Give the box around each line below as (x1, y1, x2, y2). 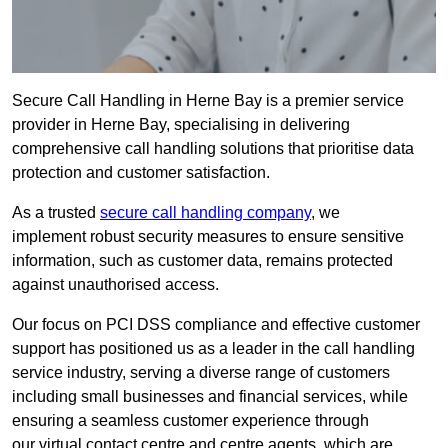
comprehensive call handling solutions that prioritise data (12, 140, 414, 158)
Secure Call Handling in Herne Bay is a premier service (12, 92, 404, 110)
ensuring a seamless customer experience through (12, 412, 369, 430)
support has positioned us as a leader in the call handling (12, 340, 415, 358)
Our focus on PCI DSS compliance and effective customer (12, 316, 420, 334)
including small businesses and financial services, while (12, 388, 408, 406)
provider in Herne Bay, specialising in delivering (12, 116, 350, 134)
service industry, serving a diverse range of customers (12, 364, 390, 382)
